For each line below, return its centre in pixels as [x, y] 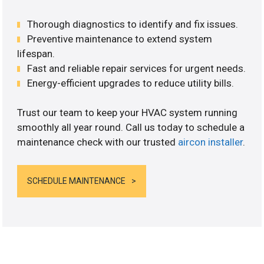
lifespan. [36, 53]
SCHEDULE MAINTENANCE [77, 181]
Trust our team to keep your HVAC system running [128, 113]
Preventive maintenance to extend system [120, 39]
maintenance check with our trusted [98, 142]
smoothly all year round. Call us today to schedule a [131, 128]
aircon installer [211, 142]
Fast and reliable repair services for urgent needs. [137, 68]
